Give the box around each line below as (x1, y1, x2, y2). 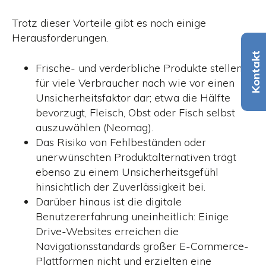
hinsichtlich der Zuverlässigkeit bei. (36, 179, 205, 194)
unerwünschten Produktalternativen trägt (36, 150, 236, 164)
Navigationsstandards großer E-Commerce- (36, 239, 249, 253)
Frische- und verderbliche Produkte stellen (36, 61, 242, 75)
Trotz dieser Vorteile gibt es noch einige (12, 16, 206, 30)
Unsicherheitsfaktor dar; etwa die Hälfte (36, 90, 230, 104)
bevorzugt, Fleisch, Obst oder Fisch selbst (36, 105, 235, 119)
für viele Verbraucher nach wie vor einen (36, 75, 235, 90)
